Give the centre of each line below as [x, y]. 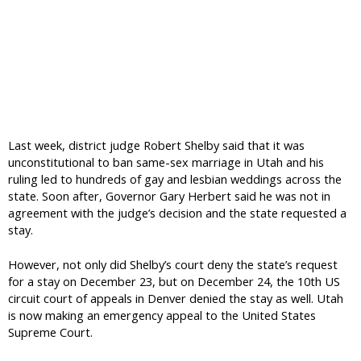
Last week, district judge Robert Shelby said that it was [156, 145]
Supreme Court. [50, 332]
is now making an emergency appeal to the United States [162, 315]
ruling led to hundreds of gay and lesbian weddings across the [175, 179]
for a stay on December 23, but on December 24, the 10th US [174, 282]
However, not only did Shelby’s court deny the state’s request [173, 265]
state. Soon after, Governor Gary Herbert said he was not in [169, 196]
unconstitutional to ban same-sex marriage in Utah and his [166, 162]
